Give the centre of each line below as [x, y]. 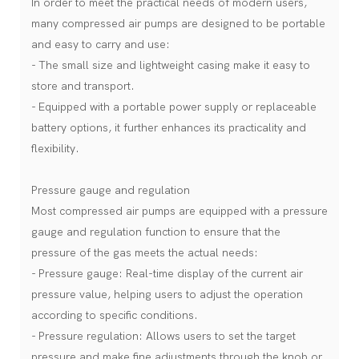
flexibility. [55, 148]
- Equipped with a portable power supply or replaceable [174, 107]
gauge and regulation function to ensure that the [156, 232]
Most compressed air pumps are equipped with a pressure [179, 211]
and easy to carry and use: [101, 44]
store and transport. [83, 86]
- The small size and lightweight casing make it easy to [171, 65]
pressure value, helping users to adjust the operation [167, 294]
